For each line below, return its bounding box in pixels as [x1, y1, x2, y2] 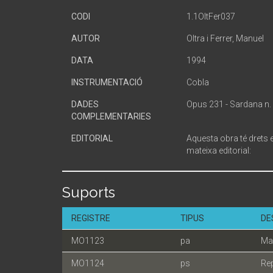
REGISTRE [71, 213, 110, 223]
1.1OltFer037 [186, 12, 235, 21]
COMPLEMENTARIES [71, 112, 151, 121]
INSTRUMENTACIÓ [71, 77, 143, 87]
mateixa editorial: [186, 146, 251, 155]
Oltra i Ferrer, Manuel [186, 34, 264, 43]
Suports [62, 183, 115, 201]
